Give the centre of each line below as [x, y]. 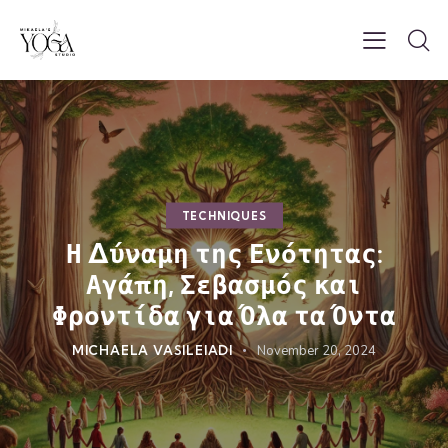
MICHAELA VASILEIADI [152, 349]
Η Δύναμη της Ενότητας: [224, 253]
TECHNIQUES [224, 215]
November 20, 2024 [317, 350]
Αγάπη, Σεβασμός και [224, 284]
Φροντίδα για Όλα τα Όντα [224, 315]
